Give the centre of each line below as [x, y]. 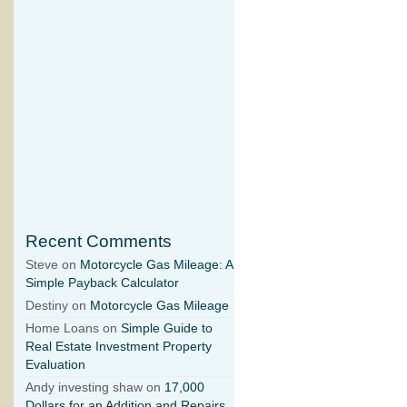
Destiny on [58, 306]
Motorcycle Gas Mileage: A [156, 265]
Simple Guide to [167, 329]
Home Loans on [73, 329]
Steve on [53, 265]
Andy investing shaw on [95, 388]
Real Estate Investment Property [119, 347]
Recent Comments [99, 242]
